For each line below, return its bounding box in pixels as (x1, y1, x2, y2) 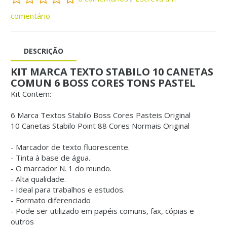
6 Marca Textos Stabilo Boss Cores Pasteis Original (11, 110, 191, 121)
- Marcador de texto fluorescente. (11, 142, 130, 153)
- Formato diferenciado (11, 195, 91, 206)
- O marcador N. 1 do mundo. (11, 163, 111, 174)
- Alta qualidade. (11, 174, 66, 184)
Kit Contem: (11, 89, 51, 99)
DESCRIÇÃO (24, 46, 64, 56)
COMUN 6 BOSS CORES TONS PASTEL (11, 76, 196, 90)
